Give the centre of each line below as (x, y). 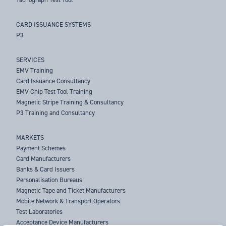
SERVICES (31, 60)
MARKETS (30, 138)
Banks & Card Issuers (46, 169)
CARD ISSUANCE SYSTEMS (54, 25)
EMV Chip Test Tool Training (54, 92)
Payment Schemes (41, 148)
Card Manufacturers (44, 159)
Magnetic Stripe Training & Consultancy (70, 102)
